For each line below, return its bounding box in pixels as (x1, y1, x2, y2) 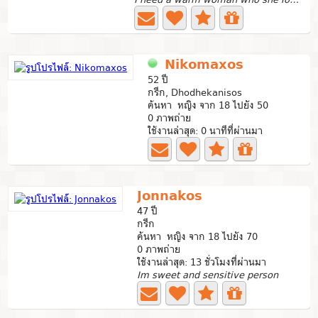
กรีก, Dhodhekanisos (148, 84, 243, 100)
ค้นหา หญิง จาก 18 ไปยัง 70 (137, 229, 258, 244)
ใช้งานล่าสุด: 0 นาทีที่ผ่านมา (148, 123, 263, 138)
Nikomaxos (165, 53, 244, 75)
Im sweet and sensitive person (137, 267, 279, 283)
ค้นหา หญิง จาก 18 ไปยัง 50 (148, 97, 269, 113)
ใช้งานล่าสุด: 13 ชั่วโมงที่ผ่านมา (137, 254, 267, 270)
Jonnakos (137, 185, 203, 207)
